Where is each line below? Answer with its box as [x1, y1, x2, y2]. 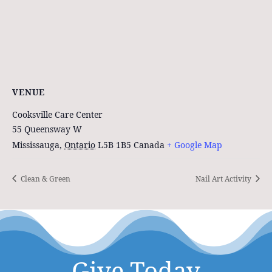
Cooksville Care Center [12, 109, 103, 121]
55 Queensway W [12, 123, 82, 135]
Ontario [64, 139, 95, 151]
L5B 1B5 [98, 139, 131, 151]
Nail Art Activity [195, 173, 253, 184]
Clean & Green [19, 173, 70, 184]
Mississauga [12, 139, 59, 151]
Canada [134, 139, 165, 151]
